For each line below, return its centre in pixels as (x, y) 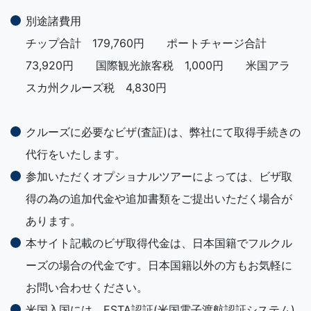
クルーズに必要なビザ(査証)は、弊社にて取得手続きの (163, 132)
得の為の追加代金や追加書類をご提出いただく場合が (159, 199)
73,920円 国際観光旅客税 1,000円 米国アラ (158, 66)
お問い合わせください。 (87, 288)
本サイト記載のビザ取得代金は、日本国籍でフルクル (159, 243)
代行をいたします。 (76, 154)
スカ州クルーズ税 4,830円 (96, 88)
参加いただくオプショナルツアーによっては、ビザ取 (159, 177)
